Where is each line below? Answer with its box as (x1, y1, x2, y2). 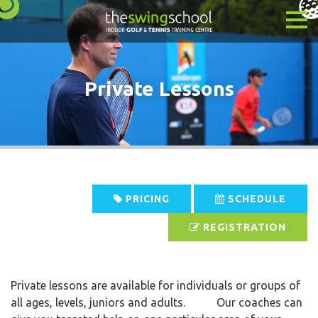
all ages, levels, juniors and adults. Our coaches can (11, 296, 302, 309)
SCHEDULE (225, 193, 286, 204)
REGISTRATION (200, 221, 286, 233)
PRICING (123, 193, 170, 204)
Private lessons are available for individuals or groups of (11, 279, 300, 292)
